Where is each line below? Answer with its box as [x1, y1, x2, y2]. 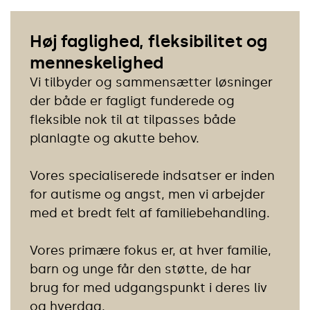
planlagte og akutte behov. [30, 130, 199, 146]
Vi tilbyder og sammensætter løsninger [30, 74, 273, 90]
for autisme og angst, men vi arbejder [30, 186, 265, 202]
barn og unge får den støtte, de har [30, 261, 251, 277]
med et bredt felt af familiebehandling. [30, 205, 270, 221]
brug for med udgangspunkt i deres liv [30, 280, 267, 295]
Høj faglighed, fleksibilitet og [30, 30, 268, 51]
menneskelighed [30, 52, 164, 73]
